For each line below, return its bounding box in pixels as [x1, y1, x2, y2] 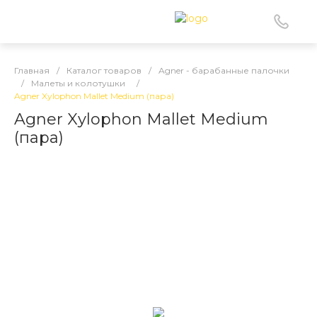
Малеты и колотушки [31, 78, 125, 88]
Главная [14, 65, 50, 76]
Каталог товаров [67, 65, 142, 76]
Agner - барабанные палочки [158, 65, 289, 76]
